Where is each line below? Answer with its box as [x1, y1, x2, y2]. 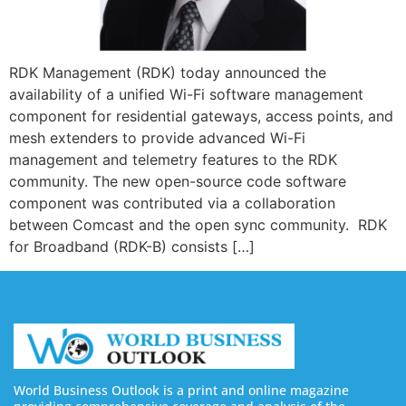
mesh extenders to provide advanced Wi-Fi [9, 129, 305, 148]
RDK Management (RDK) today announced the [9, 63, 326, 82]
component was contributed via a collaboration [9, 194, 335, 213]
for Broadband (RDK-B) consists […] [9, 237, 255, 256]
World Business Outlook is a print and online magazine [14, 382, 349, 400]
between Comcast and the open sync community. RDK [9, 216, 387, 235]
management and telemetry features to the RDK [9, 150, 337, 169]
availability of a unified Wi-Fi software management [9, 85, 363, 104]
